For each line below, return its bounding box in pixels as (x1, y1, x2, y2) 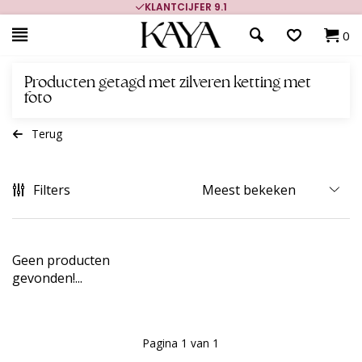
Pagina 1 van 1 (143, 335, 219, 351)
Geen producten (12, 251, 110, 269)
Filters (33, 181, 70, 199)
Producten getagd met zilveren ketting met (24, 75, 311, 90)
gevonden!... (12, 269, 82, 287)
